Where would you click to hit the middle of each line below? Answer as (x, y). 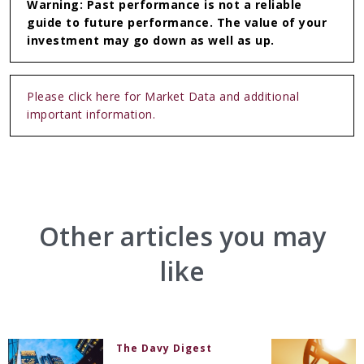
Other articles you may (182, 236)
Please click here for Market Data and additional (163, 97)
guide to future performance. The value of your (177, 23)
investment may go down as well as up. (151, 41)
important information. (91, 115)
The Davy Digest (164, 349)
